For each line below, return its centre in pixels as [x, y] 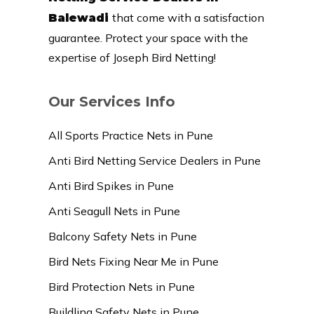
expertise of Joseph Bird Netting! [132, 57]
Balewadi [80, 18]
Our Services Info [111, 101]
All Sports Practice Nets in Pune [130, 135]
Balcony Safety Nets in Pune [122, 236]
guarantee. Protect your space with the [148, 37]
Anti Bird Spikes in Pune [111, 185]
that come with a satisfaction [188, 17]
